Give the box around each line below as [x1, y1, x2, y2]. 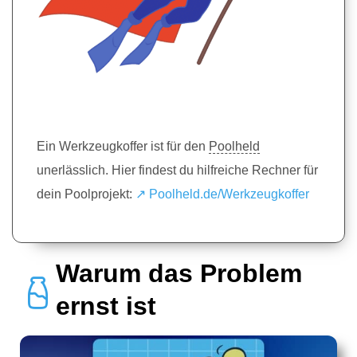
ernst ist [56, 291, 156, 320]
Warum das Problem [56, 258, 302, 288]
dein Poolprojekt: [37, 187, 135, 202]
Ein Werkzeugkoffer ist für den [37, 139, 209, 154]
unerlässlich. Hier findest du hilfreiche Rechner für [37, 163, 318, 178]
